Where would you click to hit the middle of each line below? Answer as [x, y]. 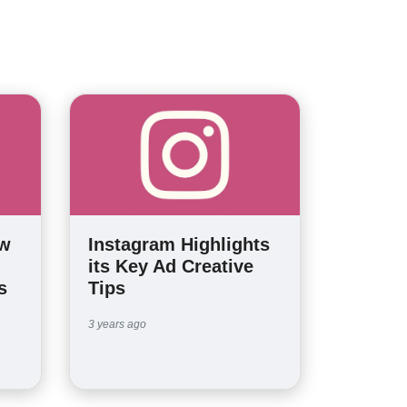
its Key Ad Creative [171, 267]
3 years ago [117, 325]
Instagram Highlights [179, 245]
